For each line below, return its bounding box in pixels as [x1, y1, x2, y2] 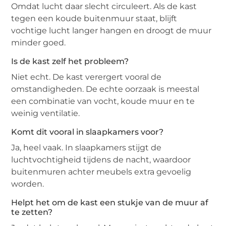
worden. [11, 179, 44, 189]
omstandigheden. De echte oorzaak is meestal [11, 84, 200, 94]
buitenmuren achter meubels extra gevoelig [11, 167, 192, 177]
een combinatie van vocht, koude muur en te [11, 96, 195, 106]
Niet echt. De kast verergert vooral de [11, 72, 162, 82]
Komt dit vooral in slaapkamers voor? [11, 127, 164, 137]
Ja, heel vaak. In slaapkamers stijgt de [11, 143, 162, 153]
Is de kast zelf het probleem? [11, 56, 129, 67]
